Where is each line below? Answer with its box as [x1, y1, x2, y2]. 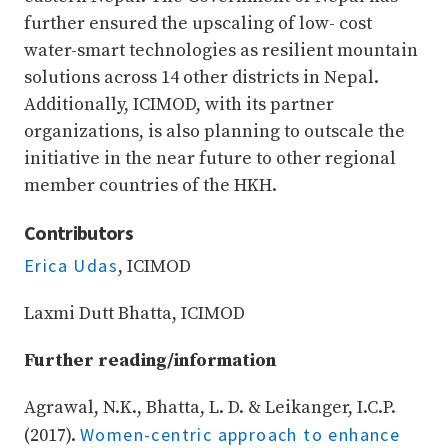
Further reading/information [24, 349, 276, 373]
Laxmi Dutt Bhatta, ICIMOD [24, 302, 245, 326]
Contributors [24, 220, 133, 246]
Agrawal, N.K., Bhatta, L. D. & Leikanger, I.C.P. [24, 396, 396, 420]
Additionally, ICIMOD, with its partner [24, 93, 334, 117]
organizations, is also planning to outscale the [24, 120, 405, 144]
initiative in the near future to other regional [24, 147, 396, 171]
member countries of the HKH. [24, 174, 277, 198]
